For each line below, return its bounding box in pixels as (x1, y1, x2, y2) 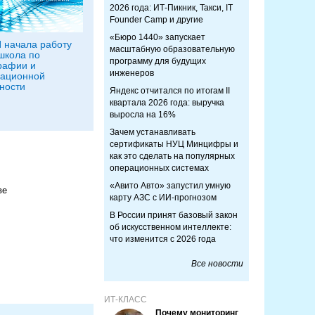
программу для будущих (110, 56, 206, 66)
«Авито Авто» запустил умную (110, 181, 231, 191)
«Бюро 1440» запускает (110, 32, 205, 42)
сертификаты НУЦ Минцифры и (110, 139, 238, 149)
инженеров (110, 68, 154, 78)
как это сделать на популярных (110, 151, 235, 161)
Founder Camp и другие (110, 15, 203, 25)
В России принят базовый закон (110, 210, 238, 220)
